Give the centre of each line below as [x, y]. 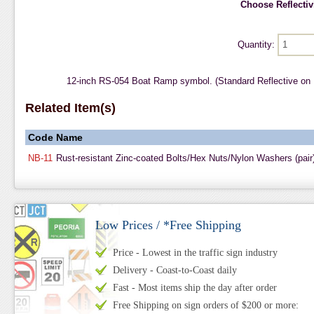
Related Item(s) [70, 108]
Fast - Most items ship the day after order [194, 288]
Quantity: [257, 45]
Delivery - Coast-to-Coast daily [175, 270]
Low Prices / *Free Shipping [168, 225]
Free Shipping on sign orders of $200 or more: [205, 305]
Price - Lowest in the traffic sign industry [195, 253]
